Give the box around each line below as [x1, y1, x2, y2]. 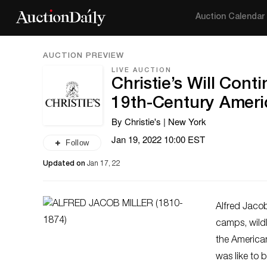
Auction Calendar [195, 13, 265, 21]
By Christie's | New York [111, 115, 206, 128]
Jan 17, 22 [87, 160, 120, 167]
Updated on [43, 160, 87, 167]
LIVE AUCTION [111, 67, 172, 74]
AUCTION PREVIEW [43, 52, 124, 60]
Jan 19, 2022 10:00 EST [111, 133, 205, 145]
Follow [66, 138, 89, 147]
